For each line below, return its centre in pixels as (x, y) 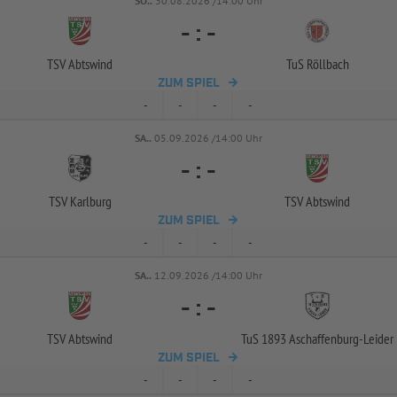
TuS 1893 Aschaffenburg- (302, 339)
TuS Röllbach (317, 64)
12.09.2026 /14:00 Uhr (208, 275)
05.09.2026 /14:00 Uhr (208, 138)
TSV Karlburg (80, 201)
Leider (378, 339)
